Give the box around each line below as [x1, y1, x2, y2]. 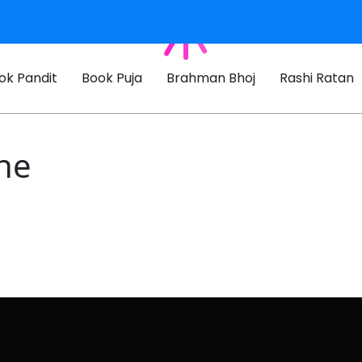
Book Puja [81, 69, 142, 87]
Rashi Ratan [279, 69, 354, 87]
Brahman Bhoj [166, 69, 255, 87]
